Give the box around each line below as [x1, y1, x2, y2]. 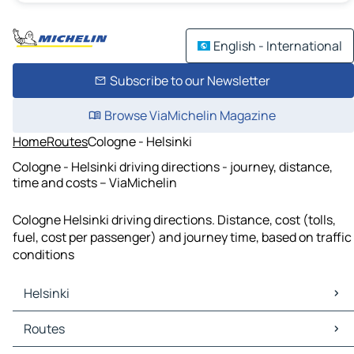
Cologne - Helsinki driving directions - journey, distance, [13, 157, 333, 175]
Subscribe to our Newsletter [109, 72, 270, 89]
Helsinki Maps [16, 311, 95, 330]
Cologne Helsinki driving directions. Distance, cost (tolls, [13, 211, 336, 229]
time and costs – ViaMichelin [13, 173, 177, 191]
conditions [13, 246, 74, 264]
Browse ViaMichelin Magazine [104, 107, 276, 124]
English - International [213, 37, 342, 55]
